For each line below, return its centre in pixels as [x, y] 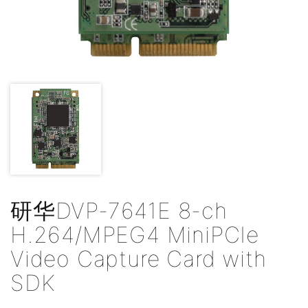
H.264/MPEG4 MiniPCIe [135, 235]
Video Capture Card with [139, 259]
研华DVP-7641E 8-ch [119, 211]
